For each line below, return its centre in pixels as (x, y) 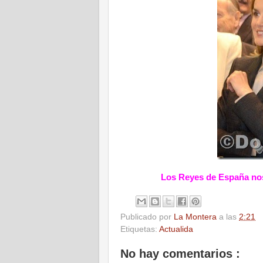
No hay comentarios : (180, 254)
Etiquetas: (140, 230)
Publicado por (147, 217)
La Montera (196, 217)
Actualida (176, 230)
